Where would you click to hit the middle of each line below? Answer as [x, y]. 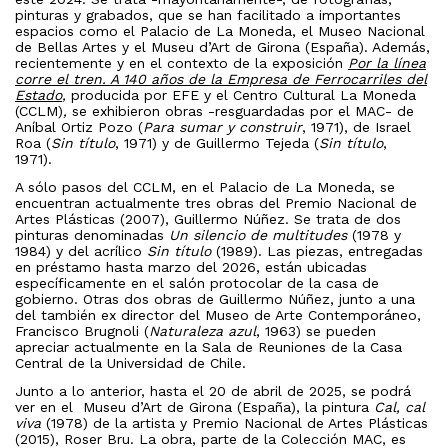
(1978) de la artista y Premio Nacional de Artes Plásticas [234, 423]
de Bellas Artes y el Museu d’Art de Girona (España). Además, [222, 47]
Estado [38, 95]
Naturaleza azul [202, 331]
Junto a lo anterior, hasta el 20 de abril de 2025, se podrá [213, 391]
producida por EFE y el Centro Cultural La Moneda [243, 95]
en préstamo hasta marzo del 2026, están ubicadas [191, 267]
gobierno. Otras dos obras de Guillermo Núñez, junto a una [215, 299]
